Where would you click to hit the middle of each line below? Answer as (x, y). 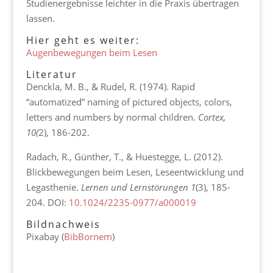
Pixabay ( (45, 237)
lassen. (40, 19)
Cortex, (212, 117)
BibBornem (88, 237)
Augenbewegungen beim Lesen (91, 53)
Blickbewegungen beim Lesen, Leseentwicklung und (135, 172)
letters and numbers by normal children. (112, 117)
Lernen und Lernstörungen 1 (138, 187)
